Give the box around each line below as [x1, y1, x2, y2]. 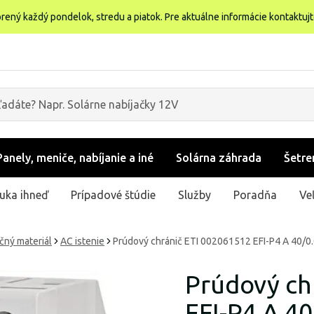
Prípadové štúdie [71, 188, 156, 201]
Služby [178, 188, 211, 201]
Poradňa [233, 188, 277, 201]
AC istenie [60, 235, 104, 247]
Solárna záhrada [176, 151, 261, 164]
